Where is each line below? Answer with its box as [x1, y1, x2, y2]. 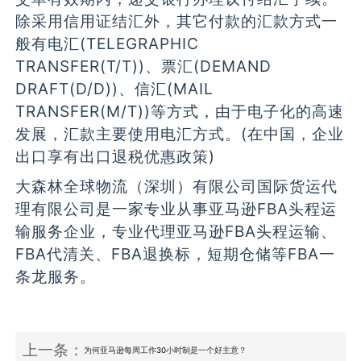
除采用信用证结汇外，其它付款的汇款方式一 [15, 11, 338, 31]
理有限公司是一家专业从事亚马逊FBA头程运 [15, 198, 338, 218]
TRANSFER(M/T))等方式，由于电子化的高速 [15, 102, 345, 122]
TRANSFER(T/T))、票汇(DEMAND [15, 56, 272, 77]
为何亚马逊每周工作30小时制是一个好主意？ [84, 346, 247, 355]
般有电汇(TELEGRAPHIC [15, 34, 200, 54]
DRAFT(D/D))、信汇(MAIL [15, 79, 214, 99]
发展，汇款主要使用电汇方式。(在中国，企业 [15, 124, 345, 144]
